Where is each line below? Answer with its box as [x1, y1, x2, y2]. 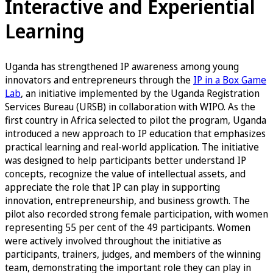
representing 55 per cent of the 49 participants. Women [5, 221, 250, 234]
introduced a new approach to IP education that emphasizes [5, 127, 266, 140]
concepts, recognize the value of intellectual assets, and [5, 167, 246, 180]
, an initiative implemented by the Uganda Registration [21, 87, 260, 100]
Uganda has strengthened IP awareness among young [5, 60, 239, 73]
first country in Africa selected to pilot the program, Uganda [5, 113, 266, 127]
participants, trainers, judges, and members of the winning [5, 247, 261, 261]
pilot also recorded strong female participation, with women [5, 207, 268, 221]
